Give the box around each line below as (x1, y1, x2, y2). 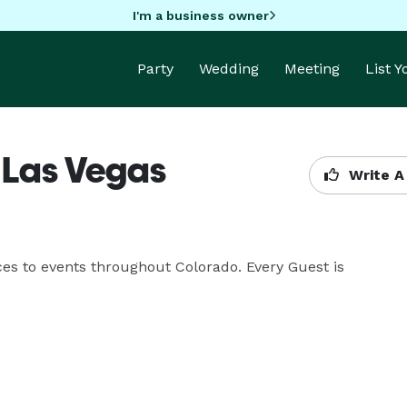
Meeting (284, 60, 340, 77)
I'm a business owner (132, 7, 269, 23)
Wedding (199, 60, 259, 77)
